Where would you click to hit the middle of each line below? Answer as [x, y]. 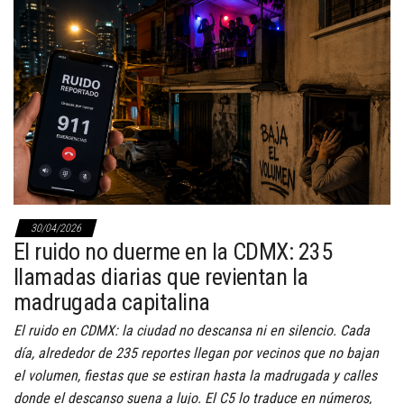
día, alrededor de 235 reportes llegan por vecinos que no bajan [196, 353]
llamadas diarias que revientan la [161, 276]
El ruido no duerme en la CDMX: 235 [173, 251]
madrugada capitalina [112, 302]
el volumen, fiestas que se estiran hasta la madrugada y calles [195, 375]
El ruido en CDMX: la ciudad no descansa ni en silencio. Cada [192, 330]
